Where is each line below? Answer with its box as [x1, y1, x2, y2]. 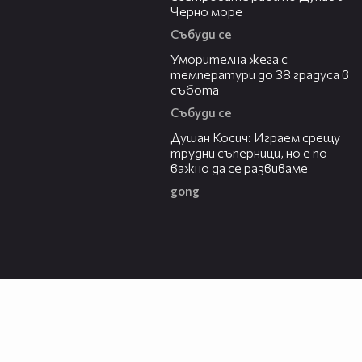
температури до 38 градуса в [170, 66, 349, 82]
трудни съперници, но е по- [170, 145, 333, 161]
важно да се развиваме [170, 160, 308, 176]
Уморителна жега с [170, 51, 288, 67]
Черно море [170, 3, 242, 19]
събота [170, 82, 219, 98]
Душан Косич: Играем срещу [170, 129, 340, 145]
